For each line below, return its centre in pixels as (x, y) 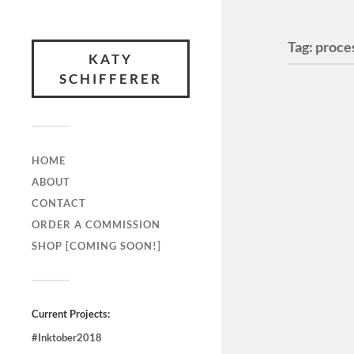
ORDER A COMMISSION (96, 224)
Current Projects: (71, 314)
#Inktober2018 (67, 337)
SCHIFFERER (111, 79)
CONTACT (59, 203)
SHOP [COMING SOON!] (96, 246)
